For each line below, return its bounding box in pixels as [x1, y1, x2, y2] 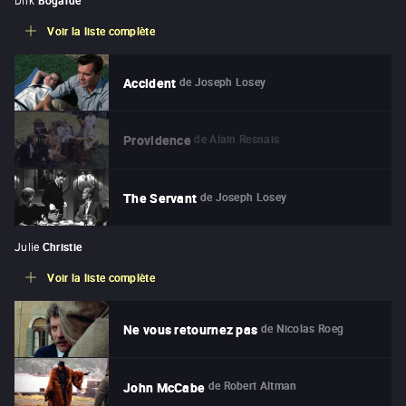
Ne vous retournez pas [123, 321, 258, 339]
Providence [123, 131, 191, 150]
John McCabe [123, 378, 206, 396]
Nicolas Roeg [275, 320, 344, 335]
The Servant [123, 188, 198, 207]
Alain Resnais [209, 131, 280, 147]
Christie [42, 238, 82, 254]
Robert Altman [223, 378, 297, 393]
